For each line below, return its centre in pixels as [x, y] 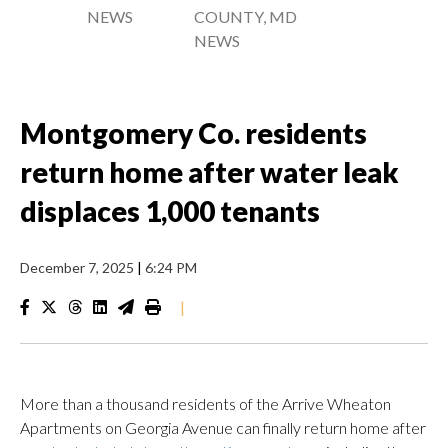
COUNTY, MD [245, 16]
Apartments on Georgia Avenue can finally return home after [223, 427]
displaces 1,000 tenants [170, 211]
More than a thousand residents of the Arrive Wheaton [205, 403]
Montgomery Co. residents [193, 133]
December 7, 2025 [78, 267]
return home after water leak [209, 172]
